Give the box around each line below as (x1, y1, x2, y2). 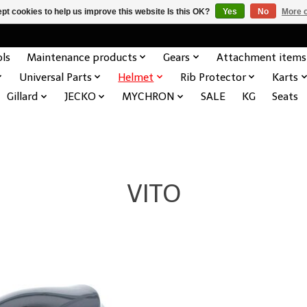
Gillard (7, 90, 38, 103)
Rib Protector (180, 70, 246, 84)
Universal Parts (19, 70, 92, 84)
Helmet (118, 70, 154, 84)
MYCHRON (122, 90, 175, 103)
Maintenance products (26, 50, 137, 64)
